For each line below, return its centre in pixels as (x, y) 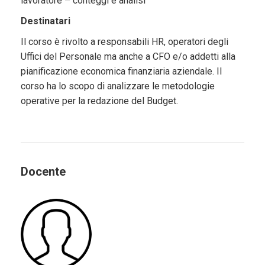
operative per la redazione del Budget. (99, 101)
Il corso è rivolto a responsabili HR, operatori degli (124, 42)
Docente (43, 171)
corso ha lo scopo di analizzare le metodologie (117, 86)
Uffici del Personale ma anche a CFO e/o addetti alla (128, 57)
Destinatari (45, 21)
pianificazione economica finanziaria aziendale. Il (121, 72)
